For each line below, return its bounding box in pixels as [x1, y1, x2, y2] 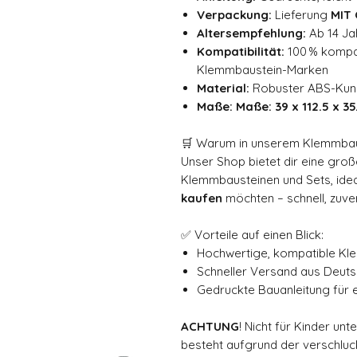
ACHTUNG [181, 318, 239, 334]
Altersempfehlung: [197, 25, 306, 41]
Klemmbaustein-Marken [197, 61, 328, 77]
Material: [197, 80, 249, 96]
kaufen [181, 190, 222, 206]
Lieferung [272, 6, 331, 22]
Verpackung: [197, 6, 272, 22]
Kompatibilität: [197, 43, 284, 59]
